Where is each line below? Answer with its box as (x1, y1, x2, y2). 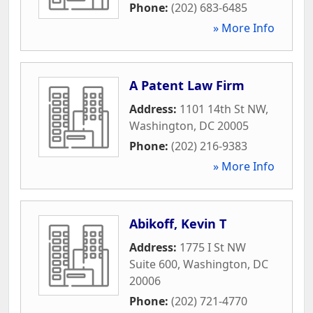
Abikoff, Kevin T (129, 214, 226, 232)
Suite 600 (129, 256, 177, 272)
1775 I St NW (180, 239, 246, 255)
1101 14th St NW (180, 101, 265, 117)
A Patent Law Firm (129, 76, 245, 94)
